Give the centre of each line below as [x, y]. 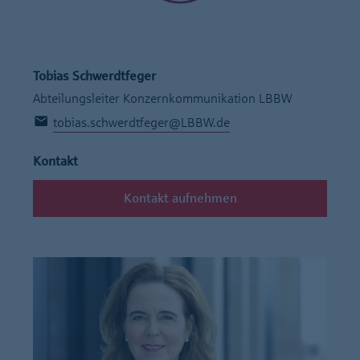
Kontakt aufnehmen [180, 198]
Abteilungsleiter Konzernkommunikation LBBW [162, 98]
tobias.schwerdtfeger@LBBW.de [141, 122]
